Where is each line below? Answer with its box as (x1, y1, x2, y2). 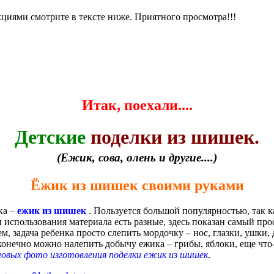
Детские (15, 125, 86, 148)
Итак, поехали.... (81, 97, 193, 113)
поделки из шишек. (86, 125, 259, 148)
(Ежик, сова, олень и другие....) (57, 150, 217, 164)
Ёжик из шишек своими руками (30, 177, 244, 193)
